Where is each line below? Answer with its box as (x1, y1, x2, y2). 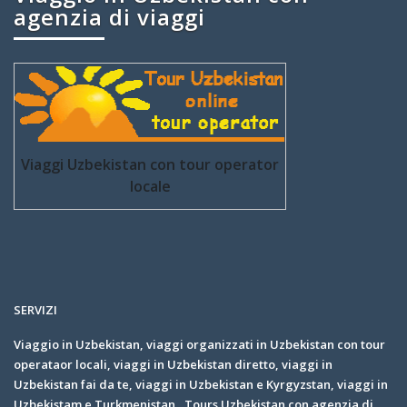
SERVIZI (14, 301, 57, 318)
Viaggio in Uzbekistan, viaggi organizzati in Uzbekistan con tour (14, 335, 385, 352)
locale (129, 175, 171, 196)
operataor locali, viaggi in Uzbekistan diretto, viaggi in (14, 355, 333, 372)
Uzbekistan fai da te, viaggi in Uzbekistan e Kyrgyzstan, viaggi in (14, 375, 388, 392)
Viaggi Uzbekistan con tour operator (21, 154, 279, 174)
